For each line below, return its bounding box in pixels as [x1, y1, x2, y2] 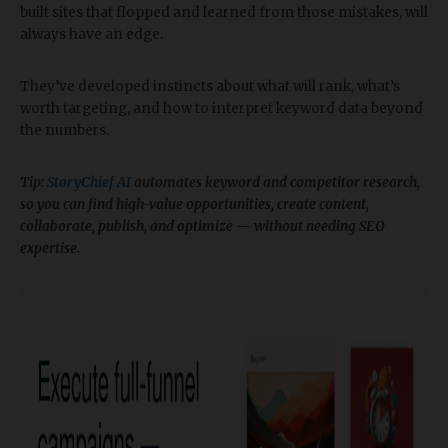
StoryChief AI [47, 174, 131, 191]
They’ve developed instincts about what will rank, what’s [20, 78, 400, 95]
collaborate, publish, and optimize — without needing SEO [20, 218, 385, 235]
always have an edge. [20, 26, 163, 43]
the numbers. [20, 122, 109, 139]
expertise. [20, 240, 80, 257]
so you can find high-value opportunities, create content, [20, 196, 369, 213]
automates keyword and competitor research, [131, 174, 420, 191]
